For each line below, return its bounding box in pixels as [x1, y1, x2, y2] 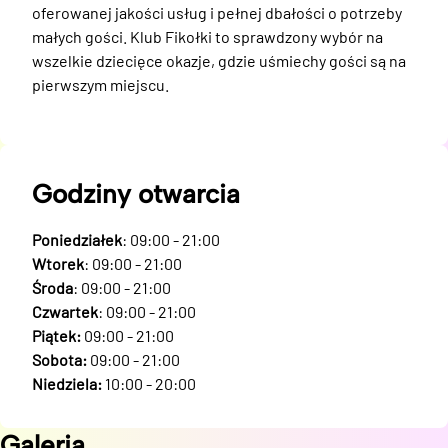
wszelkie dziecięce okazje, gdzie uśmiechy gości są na [32, 51, 406, 70]
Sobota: [32, 350, 87, 369]
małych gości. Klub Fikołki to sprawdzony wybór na [32, 27, 383, 46]
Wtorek [32, 254, 84, 273]
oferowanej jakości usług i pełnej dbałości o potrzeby [32, 3, 402, 22]
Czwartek [32, 302, 98, 321]
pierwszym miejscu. [32, 75, 169, 94]
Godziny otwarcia [32, 178, 240, 210]
